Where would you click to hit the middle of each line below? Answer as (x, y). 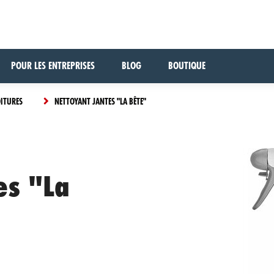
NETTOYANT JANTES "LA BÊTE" (99, 102)
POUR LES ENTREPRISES (53, 66)
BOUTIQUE (187, 66)
